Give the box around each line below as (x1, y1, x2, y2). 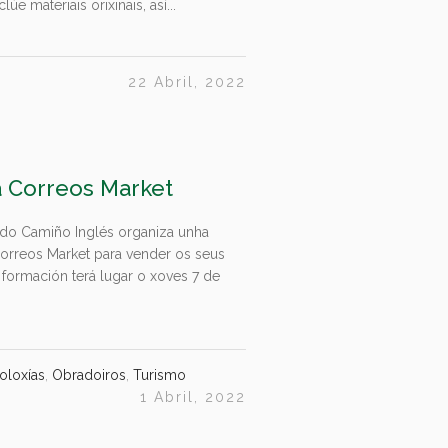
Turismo (133, 367, 187, 384)
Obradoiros (52, 367, 127, 384)
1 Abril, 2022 (140, 389, 246, 406)
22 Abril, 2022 (128, 74, 246, 90)
